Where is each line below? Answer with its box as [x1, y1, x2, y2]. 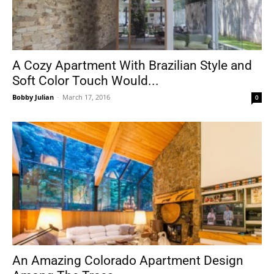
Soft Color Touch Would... [12, 73, 159, 89]
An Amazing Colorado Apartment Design [12, 253, 243, 268]
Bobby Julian [12, 92, 54, 102]
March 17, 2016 [62, 92, 110, 102]
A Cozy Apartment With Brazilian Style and [12, 58, 252, 73]
